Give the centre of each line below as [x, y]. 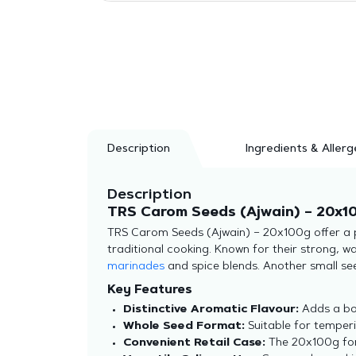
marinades [135, 267]
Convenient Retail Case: [194, 343]
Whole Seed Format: [184, 326]
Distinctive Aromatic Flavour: [211, 310]
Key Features [149, 290]
